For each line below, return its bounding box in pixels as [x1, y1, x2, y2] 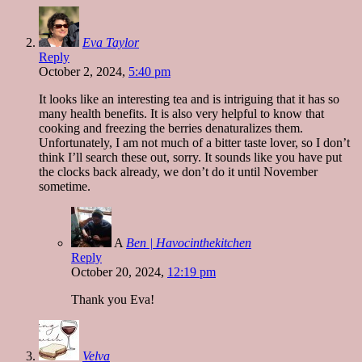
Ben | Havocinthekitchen [126, 235, 251, 250]
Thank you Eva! [71, 292, 154, 306]
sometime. [39, 179, 90, 193]
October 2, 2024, [39, 64, 128, 78]
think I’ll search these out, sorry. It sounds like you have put [39, 149, 342, 164]
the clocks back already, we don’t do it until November [39, 164, 318, 179]
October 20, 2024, [71, 264, 167, 279]
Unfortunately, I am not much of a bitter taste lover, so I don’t [39, 135, 350, 149]
